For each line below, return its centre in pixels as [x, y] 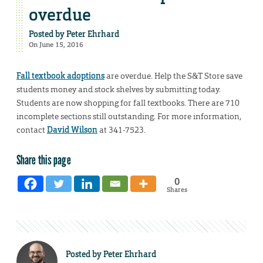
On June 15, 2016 [56, 45]
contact [32, 130]
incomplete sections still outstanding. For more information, [129, 117]
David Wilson [72, 130]
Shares [177, 190]
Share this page [44, 160]
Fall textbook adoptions [60, 76]
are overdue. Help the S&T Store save [173, 76]
